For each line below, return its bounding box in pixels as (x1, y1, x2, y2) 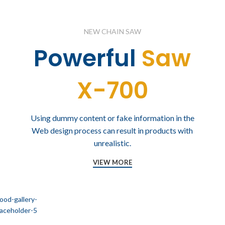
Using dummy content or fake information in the (30, 113, 194, 123)
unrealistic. (93, 138, 131, 148)
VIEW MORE (92, 158, 133, 167)
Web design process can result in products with (32, 126, 193, 135)
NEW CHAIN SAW (84, 27, 141, 36)
